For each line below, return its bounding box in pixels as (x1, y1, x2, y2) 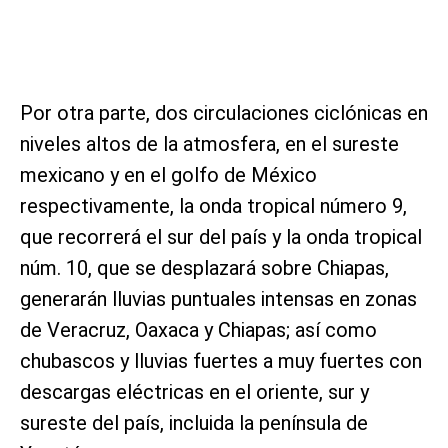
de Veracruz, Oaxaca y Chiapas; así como (20, 317, 377, 342)
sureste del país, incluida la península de (20, 410, 368, 435)
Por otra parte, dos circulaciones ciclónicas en (20, 100, 428, 125)
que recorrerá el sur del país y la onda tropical (20, 224, 422, 249)
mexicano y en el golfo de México (20, 162, 317, 187)
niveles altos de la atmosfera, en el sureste (20, 131, 399, 156)
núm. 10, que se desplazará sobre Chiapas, (20, 255, 389, 280)
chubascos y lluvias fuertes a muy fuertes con (20, 348, 422, 373)
